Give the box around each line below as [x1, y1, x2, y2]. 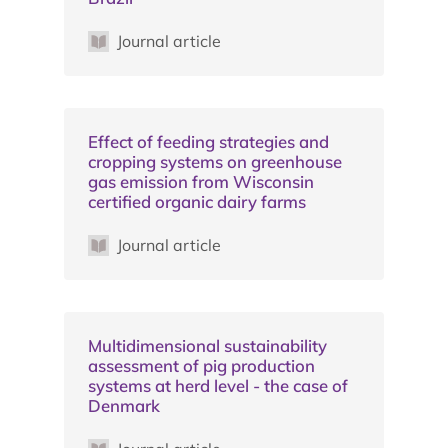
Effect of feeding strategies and [88, 130, 329, 152]
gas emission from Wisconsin [88, 170, 314, 192]
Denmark [88, 394, 160, 416]
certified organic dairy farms [88, 190, 306, 212]
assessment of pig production [88, 354, 315, 376]
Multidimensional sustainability [88, 334, 327, 356]
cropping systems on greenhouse [88, 150, 342, 172]
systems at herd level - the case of [88, 374, 348, 396]
